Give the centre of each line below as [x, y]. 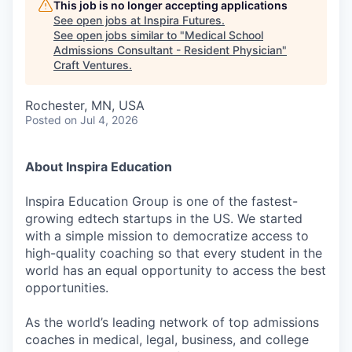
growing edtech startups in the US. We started [164, 218]
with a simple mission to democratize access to [167, 235]
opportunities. [67, 287]
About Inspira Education [99, 166]
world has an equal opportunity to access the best [176, 270]
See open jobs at [99, 20]
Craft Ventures [91, 64]
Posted [43, 119]
